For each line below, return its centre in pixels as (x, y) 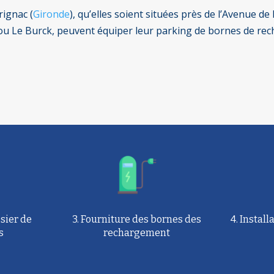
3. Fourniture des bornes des (137, 220)
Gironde (52, 14)
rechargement (137, 233)
